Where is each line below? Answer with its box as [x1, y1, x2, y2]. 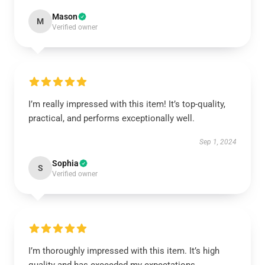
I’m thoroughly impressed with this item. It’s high [28, 245, 219, 256]
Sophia [52, 159, 79, 168]
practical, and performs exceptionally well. [28, 113, 195, 124]
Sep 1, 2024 [199, 138, 237, 146]
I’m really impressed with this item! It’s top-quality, [28, 99, 225, 109]
